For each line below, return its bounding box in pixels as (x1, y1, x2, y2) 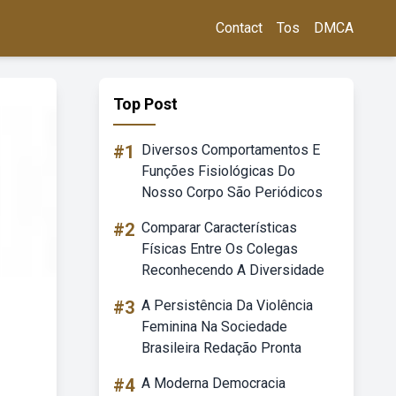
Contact (216, 19, 263, 36)
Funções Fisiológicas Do (141, 163, 295, 179)
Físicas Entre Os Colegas (141, 240, 298, 257)
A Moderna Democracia (141, 375, 286, 392)
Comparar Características (141, 219, 297, 236)
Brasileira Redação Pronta (141, 339, 301, 356)
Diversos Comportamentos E (141, 141, 320, 158)
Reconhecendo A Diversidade (141, 262, 324, 278)
